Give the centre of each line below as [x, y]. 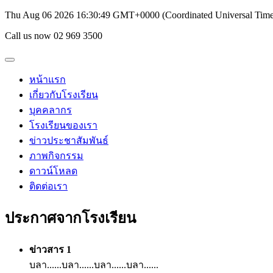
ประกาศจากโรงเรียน [70, 218]
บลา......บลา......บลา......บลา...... [94, 264]
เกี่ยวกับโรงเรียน [64, 95]
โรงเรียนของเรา [63, 125]
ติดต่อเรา [48, 186]
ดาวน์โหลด [53, 171]
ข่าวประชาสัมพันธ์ [69, 140]
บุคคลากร [51, 110]
